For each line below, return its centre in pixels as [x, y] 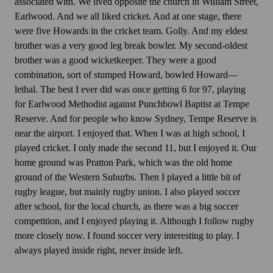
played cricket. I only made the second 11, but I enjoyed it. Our [136, 148]
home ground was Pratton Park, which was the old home [123, 163]
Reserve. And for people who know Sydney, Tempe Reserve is [136, 119]
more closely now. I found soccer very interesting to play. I [127, 236]
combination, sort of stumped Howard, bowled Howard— [126, 75]
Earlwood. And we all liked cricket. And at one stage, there [128, 16]
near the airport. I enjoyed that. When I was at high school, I [130, 133]
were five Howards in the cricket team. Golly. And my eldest [131, 31]
